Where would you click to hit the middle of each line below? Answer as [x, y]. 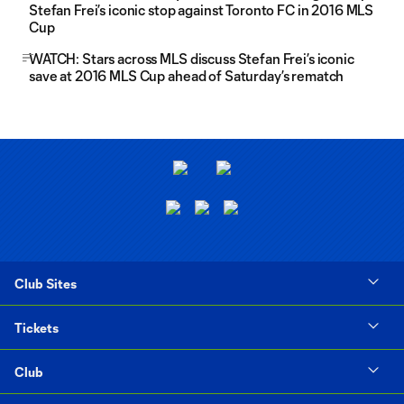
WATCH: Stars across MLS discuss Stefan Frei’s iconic [192, 59]
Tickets [37, 327]
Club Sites [46, 283]
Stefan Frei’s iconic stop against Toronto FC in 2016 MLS [202, 10]
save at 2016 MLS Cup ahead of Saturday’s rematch [187, 76]
